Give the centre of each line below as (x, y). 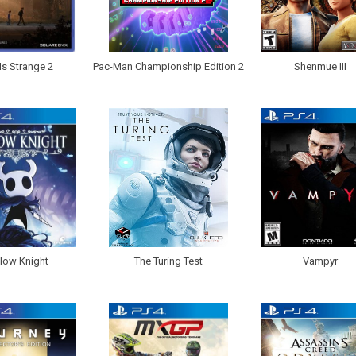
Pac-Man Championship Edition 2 (168, 67)
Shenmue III (320, 67)
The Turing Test (168, 261)
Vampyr (320, 261)
